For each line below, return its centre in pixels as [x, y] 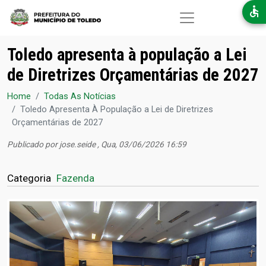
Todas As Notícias [80, 96]
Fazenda [75, 178]
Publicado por [33, 144]
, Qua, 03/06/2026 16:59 [141, 144]
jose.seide [77, 144]
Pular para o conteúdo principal [193, 7]
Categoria [29, 178]
